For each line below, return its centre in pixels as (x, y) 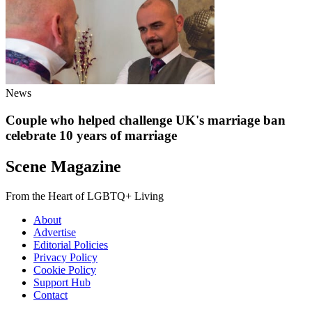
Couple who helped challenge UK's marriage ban (146, 120)
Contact (50, 295)
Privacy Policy (65, 257)
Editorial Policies (71, 244)
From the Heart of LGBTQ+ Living (85, 196)
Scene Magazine (63, 166)
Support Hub (62, 282)
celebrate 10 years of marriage (91, 136)
